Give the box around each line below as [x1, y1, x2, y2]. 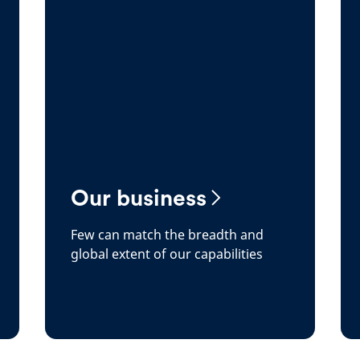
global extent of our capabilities [71, 245, 263, 263]
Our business [71, 184, 207, 211]
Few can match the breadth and [71, 226, 264, 243]
